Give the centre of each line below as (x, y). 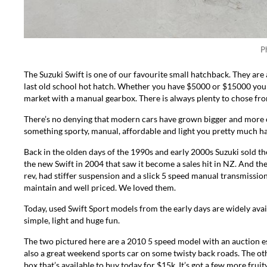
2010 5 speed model (164, 241)
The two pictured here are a (75, 241)
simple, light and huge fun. (72, 220)
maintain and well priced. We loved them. (100, 187)
